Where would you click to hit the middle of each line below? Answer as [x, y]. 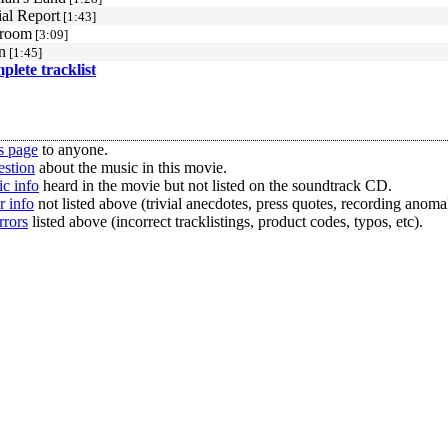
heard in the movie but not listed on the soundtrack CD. [215, 185]
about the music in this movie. [131, 167]
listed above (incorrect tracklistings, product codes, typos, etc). [225, 221]
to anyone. [73, 149]
